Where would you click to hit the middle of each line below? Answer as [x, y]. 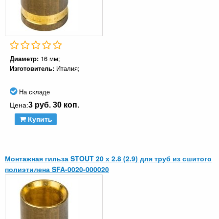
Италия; [68, 68]
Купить [39, 120]
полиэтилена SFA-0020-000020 [57, 169]
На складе [33, 92]
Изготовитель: [33, 68]
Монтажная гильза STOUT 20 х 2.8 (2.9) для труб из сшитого [108, 159]
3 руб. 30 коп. [54, 105]
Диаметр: [25, 59]
